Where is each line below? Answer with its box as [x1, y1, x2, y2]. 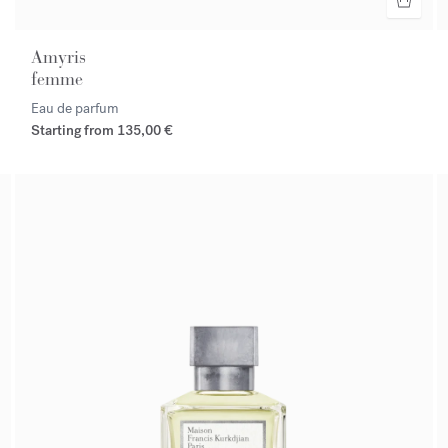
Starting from [31, 121, 118, 141]
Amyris [31, 46, 87, 69]
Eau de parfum [31, 99, 120, 119]
